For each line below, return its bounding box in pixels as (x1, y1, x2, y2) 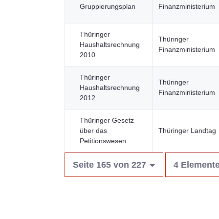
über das (80, 127, 107, 134)
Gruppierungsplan (80, 2, 135, 10)
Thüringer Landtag (158, 127, 216, 134)
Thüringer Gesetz (80, 116, 134, 124)
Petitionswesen (80, 137, 126, 145)
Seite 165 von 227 (73, 160, 146, 170)
